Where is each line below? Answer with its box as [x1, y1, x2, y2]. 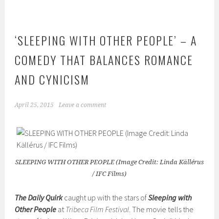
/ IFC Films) [92, 170, 127, 177]
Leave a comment [59, 101, 107, 109]
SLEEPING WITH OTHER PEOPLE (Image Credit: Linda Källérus [15, 158, 204, 166]
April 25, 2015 [15, 101, 54, 109]
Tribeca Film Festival [66, 204, 130, 214]
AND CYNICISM [15, 70, 90, 88]
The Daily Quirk [15, 192, 63, 202]
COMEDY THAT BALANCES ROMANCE [15, 50, 194, 68]
